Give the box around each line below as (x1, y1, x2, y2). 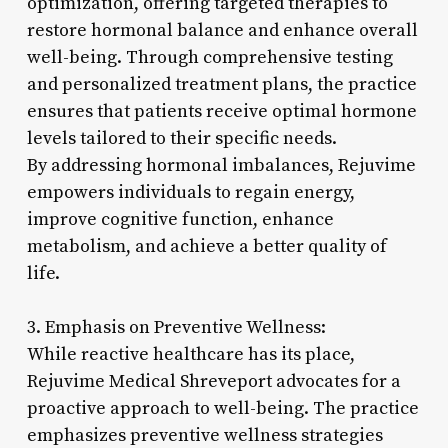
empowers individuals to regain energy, (26, 180, 355, 204)
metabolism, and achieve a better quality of (26, 234, 387, 258)
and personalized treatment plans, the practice (26, 72, 417, 96)
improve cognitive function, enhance (26, 207, 334, 231)
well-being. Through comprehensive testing (26, 45, 393, 69)
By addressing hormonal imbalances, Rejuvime (26, 153, 416, 177)
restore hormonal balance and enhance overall (26, 18, 418, 42)
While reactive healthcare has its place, (26, 342, 355, 366)
